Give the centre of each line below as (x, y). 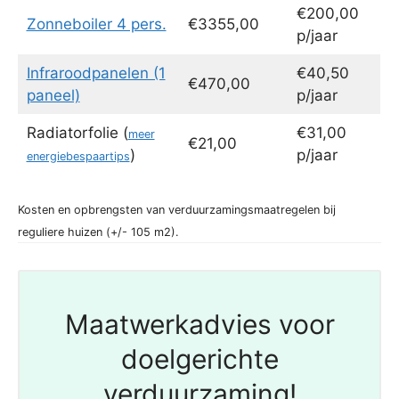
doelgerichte (199, 358)
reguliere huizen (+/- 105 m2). (98, 232)
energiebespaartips (78, 157)
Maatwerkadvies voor (199, 324)
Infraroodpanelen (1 (96, 73)
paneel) (53, 96)
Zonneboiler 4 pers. (96, 24)
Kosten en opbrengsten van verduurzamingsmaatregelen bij (177, 209)
